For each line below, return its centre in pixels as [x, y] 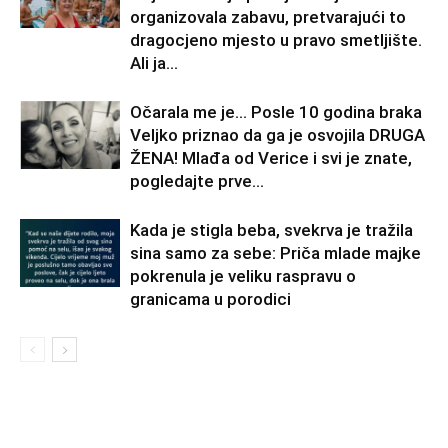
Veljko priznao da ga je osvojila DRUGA [277, 134]
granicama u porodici [210, 298]
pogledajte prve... [197, 180]
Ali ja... [154, 62]
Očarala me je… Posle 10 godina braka [276, 111]
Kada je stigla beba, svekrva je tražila [271, 229]
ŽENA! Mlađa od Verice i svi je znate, [271, 157]
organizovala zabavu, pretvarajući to [268, 16]
